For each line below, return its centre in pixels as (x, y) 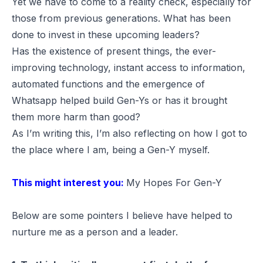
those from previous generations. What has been (121, 18)
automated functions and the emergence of (108, 84)
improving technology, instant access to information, (129, 67)
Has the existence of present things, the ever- (114, 51)
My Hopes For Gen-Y (174, 182)
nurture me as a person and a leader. (95, 232)
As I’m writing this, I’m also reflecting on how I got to (129, 133)
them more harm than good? (76, 117)
